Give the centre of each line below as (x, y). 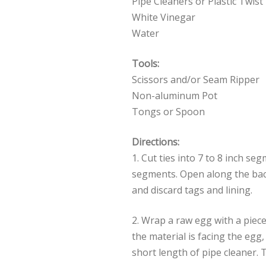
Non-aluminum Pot (175, 95)
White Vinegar (164, 17)
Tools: (145, 63)
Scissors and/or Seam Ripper (196, 79)
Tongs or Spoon (168, 111)
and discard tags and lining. (192, 190)
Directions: (156, 142)
